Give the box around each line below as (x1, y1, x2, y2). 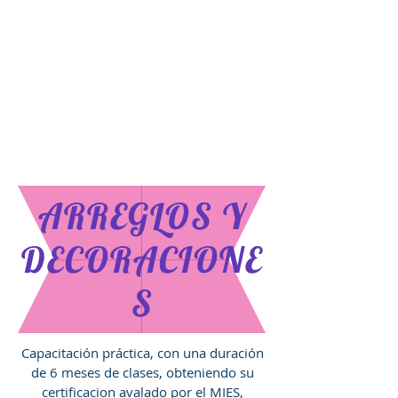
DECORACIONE (21, 237, 263, 282)
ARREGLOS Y (37, 194, 247, 238)
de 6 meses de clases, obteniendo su (31, 363, 254, 381)
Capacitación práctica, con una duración (21, 344, 264, 362)
